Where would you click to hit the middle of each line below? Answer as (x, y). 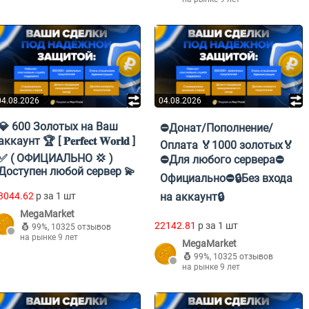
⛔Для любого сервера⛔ (222, 160)
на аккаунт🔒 (192, 197)
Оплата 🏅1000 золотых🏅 (227, 146)
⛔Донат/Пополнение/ (217, 128)
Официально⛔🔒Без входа (226, 179)
